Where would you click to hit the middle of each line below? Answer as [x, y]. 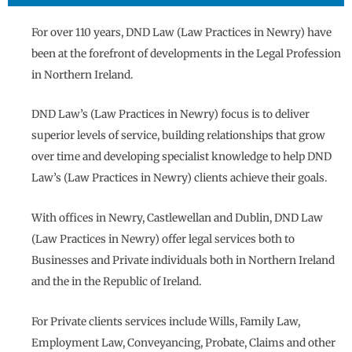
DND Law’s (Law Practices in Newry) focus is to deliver [170, 115]
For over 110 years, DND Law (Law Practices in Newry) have [181, 32]
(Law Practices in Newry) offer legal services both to [163, 240]
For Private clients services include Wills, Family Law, [166, 322]
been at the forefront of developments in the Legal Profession [186, 53]
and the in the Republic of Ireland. [116, 282]
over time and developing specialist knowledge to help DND [181, 157]
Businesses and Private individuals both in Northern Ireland [183, 261]
